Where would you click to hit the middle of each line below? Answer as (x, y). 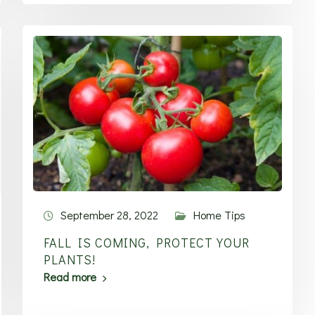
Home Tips (220, 215)
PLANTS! (70, 259)
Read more (70, 277)
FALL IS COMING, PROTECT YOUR (147, 243)
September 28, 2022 (110, 215)
